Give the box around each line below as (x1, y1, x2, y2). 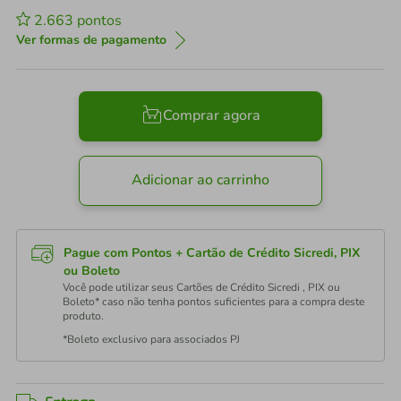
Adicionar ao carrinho (132, 170, 269, 191)
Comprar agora (162, 106, 260, 126)
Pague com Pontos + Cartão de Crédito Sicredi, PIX (64, 244, 360, 261)
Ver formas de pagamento (16, 31, 166, 48)
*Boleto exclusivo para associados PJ (63, 332, 240, 346)
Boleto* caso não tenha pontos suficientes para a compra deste (63, 294, 364, 309)
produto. (63, 309, 104, 323)
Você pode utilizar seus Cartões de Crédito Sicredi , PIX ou (63, 280, 340, 294)
